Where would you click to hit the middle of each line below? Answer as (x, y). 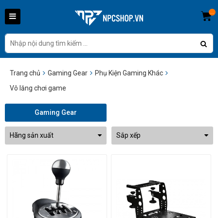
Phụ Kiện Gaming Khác (129, 73)
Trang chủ (25, 73)
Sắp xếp (128, 135)
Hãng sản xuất (32, 135)
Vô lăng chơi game (38, 88)
